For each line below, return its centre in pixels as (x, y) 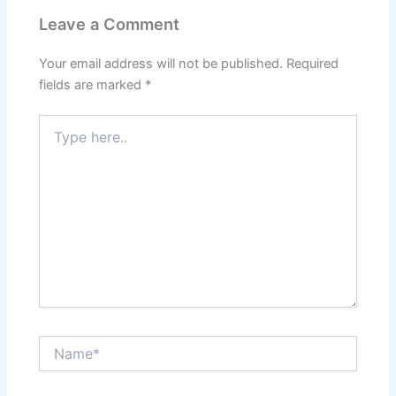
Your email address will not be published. (161, 64)
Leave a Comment (110, 24)
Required (313, 64)
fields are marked (92, 85)
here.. (55, 141)
